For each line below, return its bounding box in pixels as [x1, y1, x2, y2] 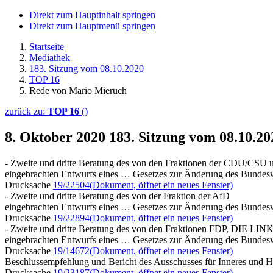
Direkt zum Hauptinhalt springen [29, 10, 155, 20]
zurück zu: [5, 106, 48, 116]
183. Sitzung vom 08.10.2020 [29, 63, 144, 74]
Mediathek [29, 52, 70, 63]
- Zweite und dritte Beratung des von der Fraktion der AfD [5, 190, 230, 201]
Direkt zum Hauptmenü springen [29, 21, 155, 31]
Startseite [29, 41, 64, 52]
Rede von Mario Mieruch [29, 85, 127, 96]
